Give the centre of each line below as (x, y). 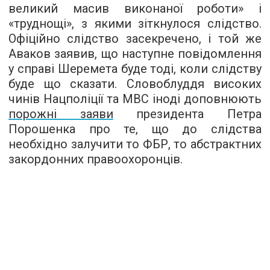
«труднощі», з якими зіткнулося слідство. (135, 24)
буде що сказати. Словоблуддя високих (135, 84)
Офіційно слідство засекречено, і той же (135, 39)
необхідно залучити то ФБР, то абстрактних (135, 144)
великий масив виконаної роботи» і (135, 8)
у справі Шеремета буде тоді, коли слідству (135, 69)
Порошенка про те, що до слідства (135, 129)
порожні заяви (61, 114)
